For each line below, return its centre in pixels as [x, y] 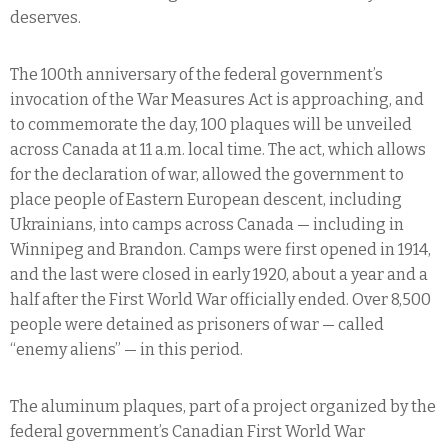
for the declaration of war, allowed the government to [207, 174]
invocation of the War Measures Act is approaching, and [217, 99]
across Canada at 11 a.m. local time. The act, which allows [218, 149]
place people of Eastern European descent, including [206, 199]
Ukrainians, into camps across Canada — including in [207, 224]
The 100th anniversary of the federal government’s [196, 74]
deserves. [45, 17]
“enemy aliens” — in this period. [126, 349]
